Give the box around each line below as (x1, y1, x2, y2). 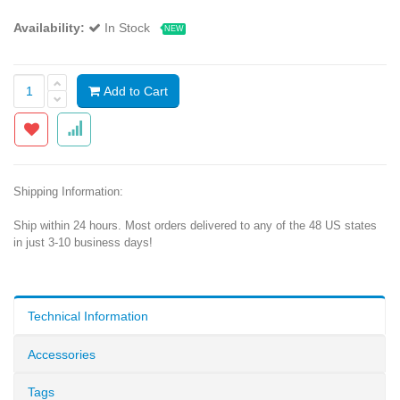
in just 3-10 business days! (13, 235, 153, 249)
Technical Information (28, 308, 148, 323)
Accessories (28, 346, 96, 362)
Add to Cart (100, 83, 168, 98)
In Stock (104, 20, 154, 35)
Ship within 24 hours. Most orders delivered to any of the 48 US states (13, 218, 377, 232)
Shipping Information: (13, 184, 123, 198)
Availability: (13, 20, 85, 35)
